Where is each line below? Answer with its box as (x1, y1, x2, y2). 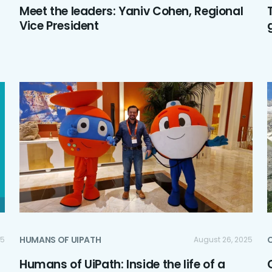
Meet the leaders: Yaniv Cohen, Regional (19, 2, 243, 19)
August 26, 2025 (194, 234, 253, 245)
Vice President (19, 17, 99, 34)
